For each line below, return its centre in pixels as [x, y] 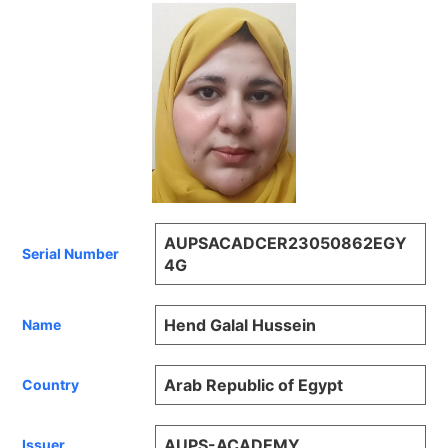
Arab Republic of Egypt [254, 384]
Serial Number [71, 254]
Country [51, 385]
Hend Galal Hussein [240, 324]
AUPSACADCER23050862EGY [286, 242]
